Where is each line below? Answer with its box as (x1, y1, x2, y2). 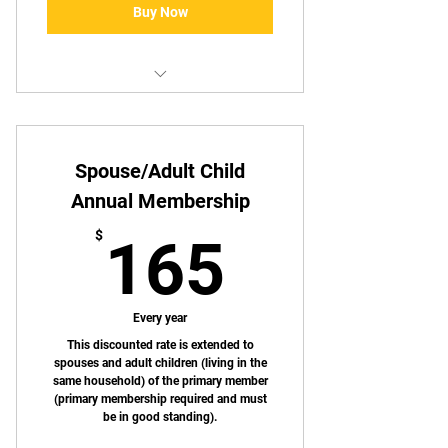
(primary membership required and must (53, 391, 267, 406)
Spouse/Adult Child (75, 158, 245, 183)
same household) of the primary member (52, 373, 268, 388)
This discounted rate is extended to (66, 337, 254, 352)
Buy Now (132, 4, 188, 21)
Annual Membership (70, 188, 250, 213)
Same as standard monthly (75, 96, 245, 113)
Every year (133, 310, 187, 325)
